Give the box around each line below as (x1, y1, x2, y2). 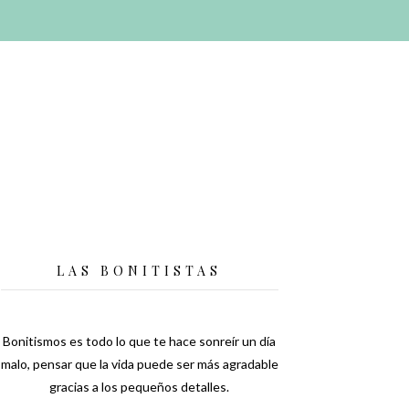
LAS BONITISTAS (57, 262, 223, 279)
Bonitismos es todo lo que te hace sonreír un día (3, 333, 277, 350)
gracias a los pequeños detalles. (49, 379, 230, 395)
